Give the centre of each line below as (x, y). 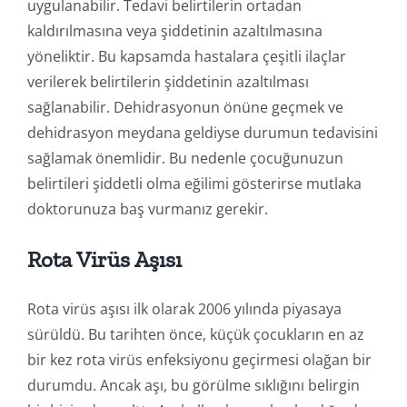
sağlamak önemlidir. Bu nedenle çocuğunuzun (185, 158)
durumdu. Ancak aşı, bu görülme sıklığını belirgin (193, 385)
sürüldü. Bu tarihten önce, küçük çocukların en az (195, 334)
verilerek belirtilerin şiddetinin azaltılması (168, 81)
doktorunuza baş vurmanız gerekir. (149, 208)
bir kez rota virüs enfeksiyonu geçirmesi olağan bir (199, 359)
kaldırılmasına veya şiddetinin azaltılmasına (174, 30)
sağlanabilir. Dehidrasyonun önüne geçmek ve (185, 107)
